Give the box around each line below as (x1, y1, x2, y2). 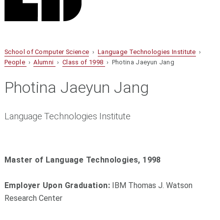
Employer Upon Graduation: (4, 181, 110, 191)
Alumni (33, 58, 55, 66)
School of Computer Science (4, 48, 89, 56)
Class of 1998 (62, 58, 105, 66)
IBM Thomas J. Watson (110, 181, 192, 191)
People (4, 58, 27, 66)
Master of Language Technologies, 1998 (4, 155, 161, 165)
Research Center (4, 193, 62, 203)
